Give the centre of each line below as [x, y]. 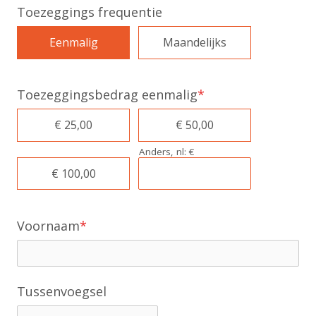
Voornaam [49, 225]
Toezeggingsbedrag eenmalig [108, 94]
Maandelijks [194, 43]
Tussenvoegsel [62, 291]
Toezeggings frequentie [90, 12]
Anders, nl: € [166, 151]
